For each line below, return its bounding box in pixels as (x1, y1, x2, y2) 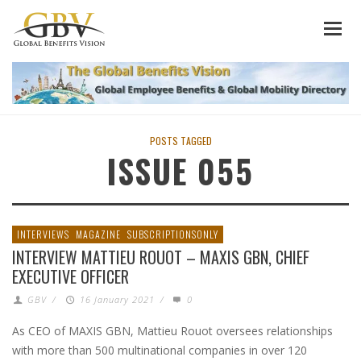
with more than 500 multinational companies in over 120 (12, 342, 307, 358)
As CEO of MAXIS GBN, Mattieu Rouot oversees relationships (12, 323, 333, 338)
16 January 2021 (79, 293, 155, 305)
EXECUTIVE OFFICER (12, 264, 129, 288)
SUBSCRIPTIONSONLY (127, 227, 218, 241)
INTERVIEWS (17, 227, 69, 241)
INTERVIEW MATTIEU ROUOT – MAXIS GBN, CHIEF (12, 245, 309, 269)
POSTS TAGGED (149, 134, 212, 147)
